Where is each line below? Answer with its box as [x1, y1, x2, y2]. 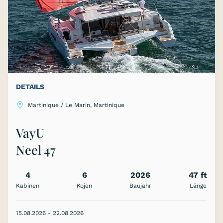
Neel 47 [16, 141, 56, 158]
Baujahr [129, 182, 151, 190]
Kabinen [16, 182, 39, 190]
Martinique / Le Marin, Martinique [28, 102, 124, 109]
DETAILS [16, 83, 44, 91]
